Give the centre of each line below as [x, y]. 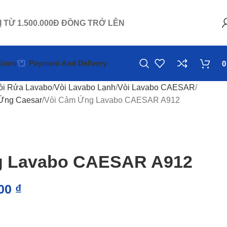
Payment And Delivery [68, 63]
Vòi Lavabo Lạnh [85, 87]
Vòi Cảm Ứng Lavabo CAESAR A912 [112, 100]
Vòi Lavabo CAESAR [156, 87]
